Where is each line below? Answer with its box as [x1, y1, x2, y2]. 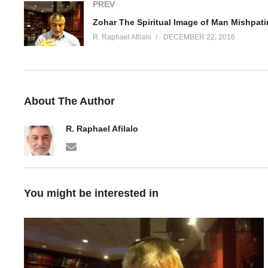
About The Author [24, 95, 115, 107]
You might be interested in [24, 187, 159, 199]
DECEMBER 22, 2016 [163, 32, 235, 41]
